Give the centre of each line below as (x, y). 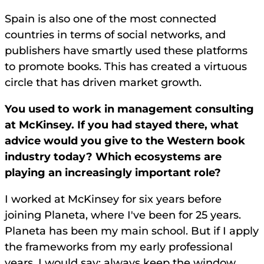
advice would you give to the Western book (125, 141)
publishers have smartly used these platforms (126, 51)
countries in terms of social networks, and (115, 35)
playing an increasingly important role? (113, 173)
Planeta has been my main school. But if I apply (132, 231)
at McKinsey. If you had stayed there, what (122, 125)
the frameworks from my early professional (119, 247)
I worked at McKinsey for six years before (113, 199)
